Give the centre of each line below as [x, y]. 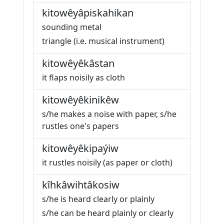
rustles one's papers [80, 126]
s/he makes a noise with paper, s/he [109, 114]
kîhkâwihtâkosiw [81, 185]
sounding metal [72, 27]
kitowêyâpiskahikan [88, 13]
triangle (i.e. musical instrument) [103, 41]
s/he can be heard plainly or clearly [108, 213]
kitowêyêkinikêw [80, 100]
